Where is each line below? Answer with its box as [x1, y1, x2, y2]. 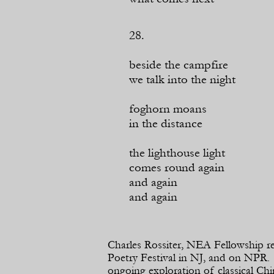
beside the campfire [129, 57, 228, 72]
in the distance [129, 116, 202, 131]
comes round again [129, 160, 224, 175]
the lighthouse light [129, 146, 225, 160]
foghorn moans [129, 102, 207, 116]
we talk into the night [129, 72, 235, 87]
